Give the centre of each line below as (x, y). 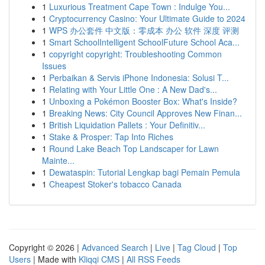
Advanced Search (115, 247)
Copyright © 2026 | (45, 247)
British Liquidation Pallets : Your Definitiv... (127, 125)
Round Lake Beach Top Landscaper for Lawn (134, 148)
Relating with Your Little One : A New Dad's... (133, 89)
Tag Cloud (197, 247)
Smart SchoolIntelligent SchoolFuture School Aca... (144, 42)
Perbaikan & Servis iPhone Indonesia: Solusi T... (139, 77)
